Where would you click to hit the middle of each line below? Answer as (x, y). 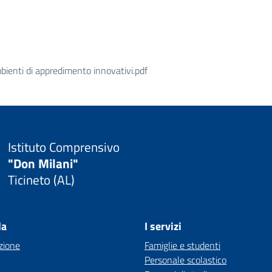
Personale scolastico (185, 260)
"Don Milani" (43, 163)
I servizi (163, 226)
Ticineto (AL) (41, 179)
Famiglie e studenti (182, 245)
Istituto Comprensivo (63, 147)
